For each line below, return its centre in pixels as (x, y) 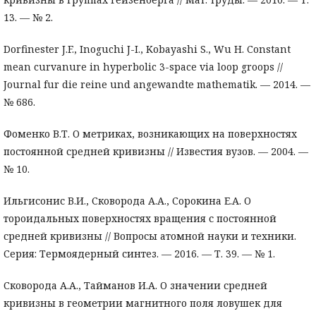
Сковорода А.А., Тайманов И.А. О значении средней (135, 286)
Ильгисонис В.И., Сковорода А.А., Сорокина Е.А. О (127, 201)
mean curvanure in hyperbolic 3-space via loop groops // (143, 67)
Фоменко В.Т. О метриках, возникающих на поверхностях (150, 134)
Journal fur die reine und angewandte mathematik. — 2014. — (157, 85)
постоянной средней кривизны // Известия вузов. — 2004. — (156, 152)
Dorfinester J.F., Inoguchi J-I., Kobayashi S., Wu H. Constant (147, 49)
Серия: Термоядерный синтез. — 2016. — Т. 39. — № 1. (139, 254)
